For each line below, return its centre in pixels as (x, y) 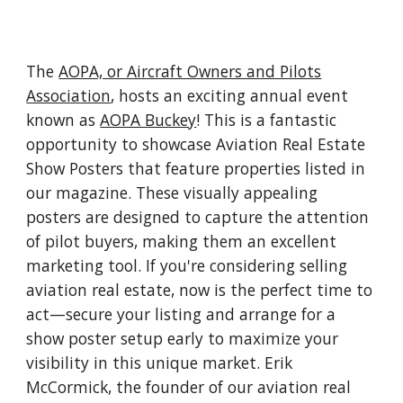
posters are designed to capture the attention (198, 217)
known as (63, 120)
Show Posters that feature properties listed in (196, 168)
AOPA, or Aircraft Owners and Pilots (190, 71)
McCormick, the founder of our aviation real (189, 387)
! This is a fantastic (267, 120)
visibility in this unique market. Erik (160, 363)
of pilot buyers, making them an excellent (182, 241)
